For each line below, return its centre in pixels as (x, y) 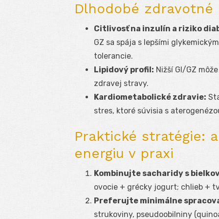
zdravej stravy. (121, 84)
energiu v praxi (124, 153)
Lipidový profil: (124, 70)
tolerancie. (113, 56)
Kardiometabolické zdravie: (150, 97)
